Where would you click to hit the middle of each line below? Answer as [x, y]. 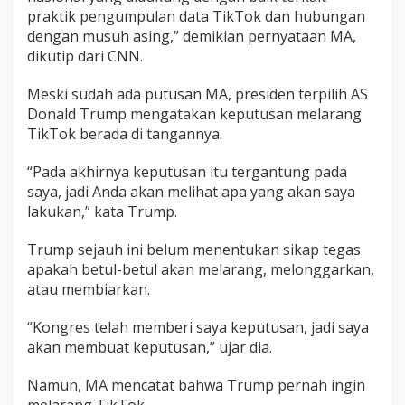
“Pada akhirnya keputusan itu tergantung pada [187, 172]
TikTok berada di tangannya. [125, 134]
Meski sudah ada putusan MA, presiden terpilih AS [198, 94]
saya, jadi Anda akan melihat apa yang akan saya [191, 192]
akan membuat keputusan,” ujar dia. [150, 347]
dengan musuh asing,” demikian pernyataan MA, [192, 36]
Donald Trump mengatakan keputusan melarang [194, 114]
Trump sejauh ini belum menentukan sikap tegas [194, 250]
